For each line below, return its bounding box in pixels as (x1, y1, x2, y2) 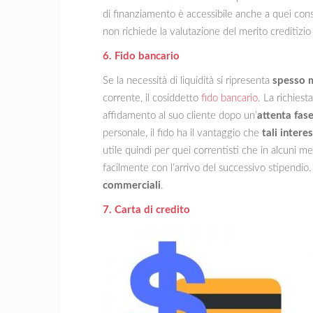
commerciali (103, 180, 161, 191)
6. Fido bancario (103, 50, 180, 61)
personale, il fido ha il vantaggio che (103, 127, 262, 138)
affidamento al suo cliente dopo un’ (103, 110, 257, 121)
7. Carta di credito (103, 204, 190, 215)
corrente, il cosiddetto (103, 92, 201, 103)
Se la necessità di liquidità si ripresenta (103, 75, 272, 86)
